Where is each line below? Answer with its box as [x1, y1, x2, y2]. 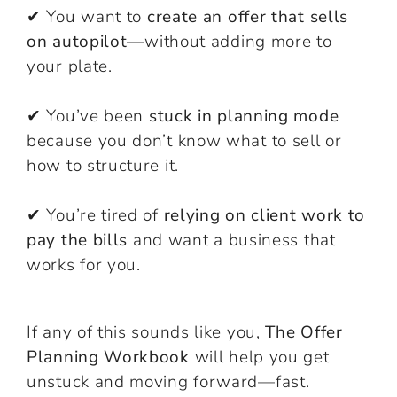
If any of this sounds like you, [27, 320, 266, 344]
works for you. [27, 253, 141, 276]
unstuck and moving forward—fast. [27, 370, 310, 393]
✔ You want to [27, 4, 147, 28]
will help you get [189, 345, 330, 369]
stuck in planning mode [148, 104, 339, 128]
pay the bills [27, 228, 128, 252]
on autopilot [27, 29, 128, 53]
